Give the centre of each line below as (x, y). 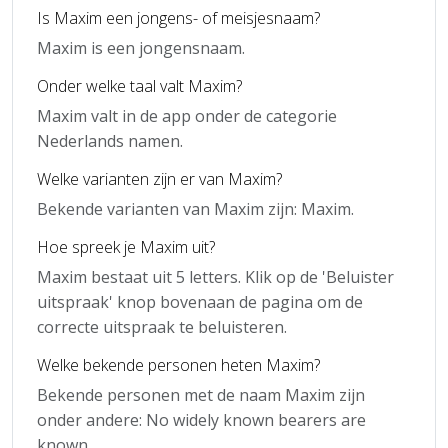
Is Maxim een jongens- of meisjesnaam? (178, 17)
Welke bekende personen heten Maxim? (178, 364)
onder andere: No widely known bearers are (201, 419)
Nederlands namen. (110, 140)
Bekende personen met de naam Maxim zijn (201, 394)
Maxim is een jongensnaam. (141, 47)
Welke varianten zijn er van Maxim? (159, 178)
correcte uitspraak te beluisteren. (162, 326)
